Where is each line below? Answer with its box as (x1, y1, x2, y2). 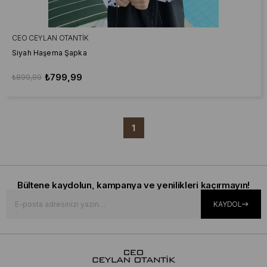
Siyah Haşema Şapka (12, 48, 87, 57)
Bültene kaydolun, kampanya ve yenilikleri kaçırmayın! (17, 179, 250, 191)
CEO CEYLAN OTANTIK (12, 33, 89, 42)
